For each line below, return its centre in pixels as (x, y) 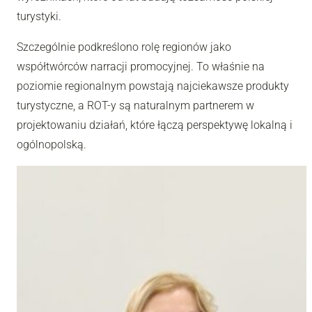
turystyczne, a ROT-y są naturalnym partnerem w (135, 105)
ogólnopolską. (52, 144)
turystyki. (39, 16)
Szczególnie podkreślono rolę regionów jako (124, 47)
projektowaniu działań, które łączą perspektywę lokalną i (155, 125)
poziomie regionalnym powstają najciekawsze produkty (153, 86)
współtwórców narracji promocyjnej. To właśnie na (141, 66)
